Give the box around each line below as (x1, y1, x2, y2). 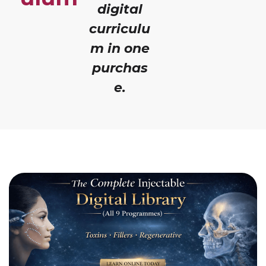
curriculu (89, 20, 151, 37)
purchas (91, 59, 148, 76)
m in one (90, 40, 150, 56)
